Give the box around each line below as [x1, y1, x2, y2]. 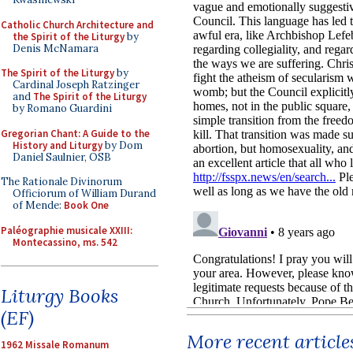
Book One [64, 199, 109, 212]
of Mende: [13, 199, 64, 212]
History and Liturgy [13, 138, 102, 152]
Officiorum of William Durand [13, 187, 156, 200]
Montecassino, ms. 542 [13, 235, 117, 249]
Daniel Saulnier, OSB [13, 150, 111, 164]
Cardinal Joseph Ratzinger [13, 78, 139, 91]
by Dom [102, 138, 143, 152]
